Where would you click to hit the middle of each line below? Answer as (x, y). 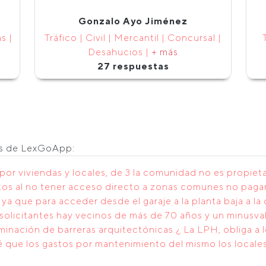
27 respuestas (133, 66)
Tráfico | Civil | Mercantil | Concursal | (133, 38)
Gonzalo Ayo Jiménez (133, 21)
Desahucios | (120, 52)
